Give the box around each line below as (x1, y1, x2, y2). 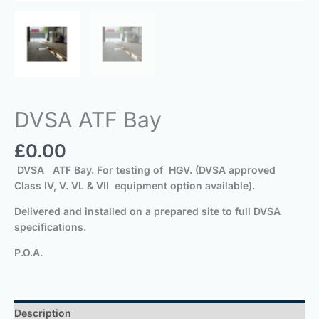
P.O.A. (14, 246, 43, 259)
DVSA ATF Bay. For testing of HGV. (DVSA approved (14, 164, 276, 177)
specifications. (14, 221, 86, 234)
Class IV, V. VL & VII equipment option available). (14, 179, 255, 192)
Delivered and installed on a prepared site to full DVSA (14, 205, 281, 218)
